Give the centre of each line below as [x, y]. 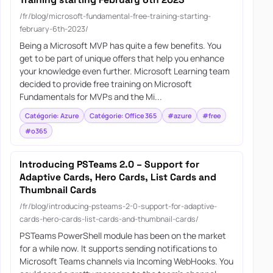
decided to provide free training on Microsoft [105, 84]
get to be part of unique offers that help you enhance [122, 58]
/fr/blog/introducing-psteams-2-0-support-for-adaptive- [118, 206]
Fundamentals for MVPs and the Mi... [90, 97]
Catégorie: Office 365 [123, 115]
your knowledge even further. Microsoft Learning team [124, 71]
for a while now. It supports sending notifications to [118, 249]
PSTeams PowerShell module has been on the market [122, 236]
